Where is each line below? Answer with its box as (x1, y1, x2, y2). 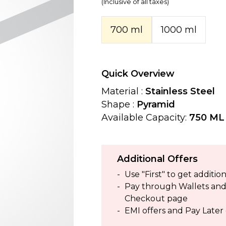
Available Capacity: (101, 112, 187, 123)
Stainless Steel (145, 86, 215, 97)
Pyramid (137, 99, 176, 110)
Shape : (101, 99, 137, 110)
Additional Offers (117, 153, 198, 164)
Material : (101, 86, 146, 97)
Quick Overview (101, 68, 175, 79)
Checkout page (125, 193, 188, 203)
